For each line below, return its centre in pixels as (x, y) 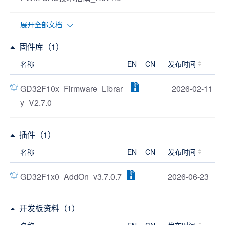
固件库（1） (41, 46)
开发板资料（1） (49, 208)
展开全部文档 (41, 24)
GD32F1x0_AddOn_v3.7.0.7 (71, 177)
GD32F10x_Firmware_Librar (71, 89)
